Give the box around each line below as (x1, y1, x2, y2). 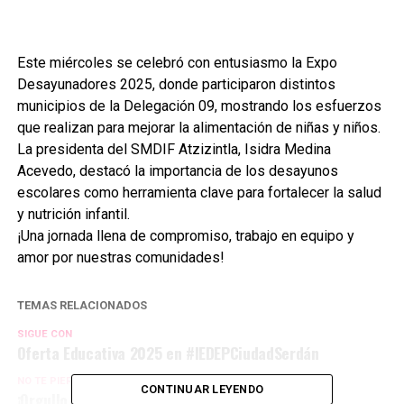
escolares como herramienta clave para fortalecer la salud (16, 183, 381, 201)
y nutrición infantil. (16, 205, 133, 223)
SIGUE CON (16, 327, 72, 340)
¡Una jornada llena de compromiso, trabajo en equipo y (16, 226, 354, 244)
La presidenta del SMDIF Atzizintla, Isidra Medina (16, 140, 331, 158)
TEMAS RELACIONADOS (16, 298, 147, 312)
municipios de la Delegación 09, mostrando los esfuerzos (16, 96, 381, 115)
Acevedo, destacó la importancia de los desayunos (16, 161, 338, 179)
